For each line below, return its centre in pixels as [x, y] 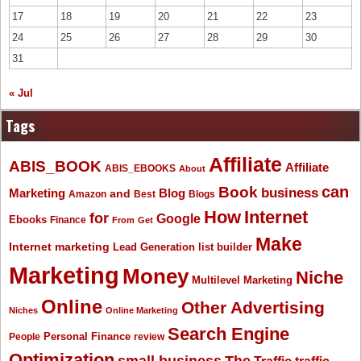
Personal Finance [87, 336]
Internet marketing [59, 246]
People [25, 336]
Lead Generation [154, 247]
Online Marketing [142, 310]
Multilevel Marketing [242, 280]
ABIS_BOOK [55, 166]
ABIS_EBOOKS [140, 168]
